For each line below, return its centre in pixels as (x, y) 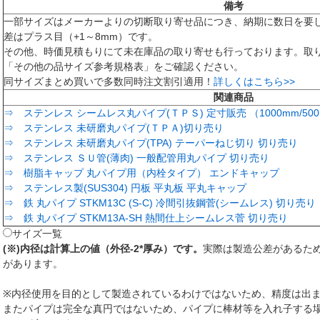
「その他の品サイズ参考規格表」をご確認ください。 (124, 66)
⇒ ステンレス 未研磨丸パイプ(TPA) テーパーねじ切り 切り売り (151, 143)
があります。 (33, 264)
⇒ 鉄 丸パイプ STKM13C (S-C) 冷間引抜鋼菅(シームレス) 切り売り (160, 203)
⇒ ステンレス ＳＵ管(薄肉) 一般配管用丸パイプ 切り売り (136, 158)
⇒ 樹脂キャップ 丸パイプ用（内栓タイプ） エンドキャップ (141, 173)
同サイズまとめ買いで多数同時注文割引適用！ (109, 81)
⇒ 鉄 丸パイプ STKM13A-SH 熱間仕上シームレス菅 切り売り (146, 218)
